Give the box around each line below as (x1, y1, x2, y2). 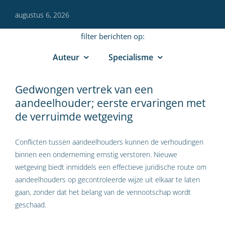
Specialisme (108, 52, 153, 63)
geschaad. (15, 200, 46, 210)
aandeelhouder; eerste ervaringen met (15, 95, 205, 110)
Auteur (53, 52, 79, 63)
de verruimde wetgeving (15, 109, 133, 124)
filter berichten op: (80, 31, 145, 42)
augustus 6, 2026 (15, 10, 69, 20)
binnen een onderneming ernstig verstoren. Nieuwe (15, 150, 177, 160)
